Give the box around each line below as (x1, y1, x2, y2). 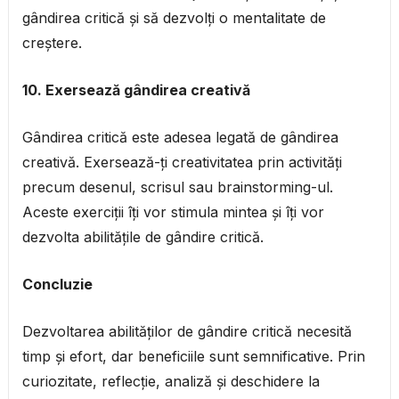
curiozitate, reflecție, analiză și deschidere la (21, 372, 320, 391)
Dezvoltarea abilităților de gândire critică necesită (21, 322, 352, 341)
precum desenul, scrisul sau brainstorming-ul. (21, 178, 333, 197)
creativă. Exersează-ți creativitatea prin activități (21, 153, 342, 172)
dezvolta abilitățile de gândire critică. (21, 228, 264, 247)
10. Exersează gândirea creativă (21, 81, 250, 100)
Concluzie (21, 275, 93, 294)
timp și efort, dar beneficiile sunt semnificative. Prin (21, 347, 365, 366)
